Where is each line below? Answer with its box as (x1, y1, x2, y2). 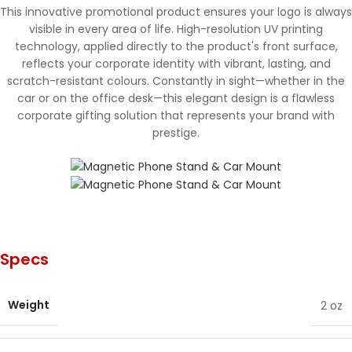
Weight (8, 297, 49, 313)
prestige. (152, 124, 200, 141)
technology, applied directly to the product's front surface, (14, 38, 338, 54)
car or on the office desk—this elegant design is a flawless (17, 90, 335, 106)
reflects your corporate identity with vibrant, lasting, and (21, 55, 331, 71)
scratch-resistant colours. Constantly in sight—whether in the (7, 72, 345, 89)
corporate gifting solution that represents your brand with (17, 107, 335, 123)
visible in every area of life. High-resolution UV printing (29, 20, 323, 37)
